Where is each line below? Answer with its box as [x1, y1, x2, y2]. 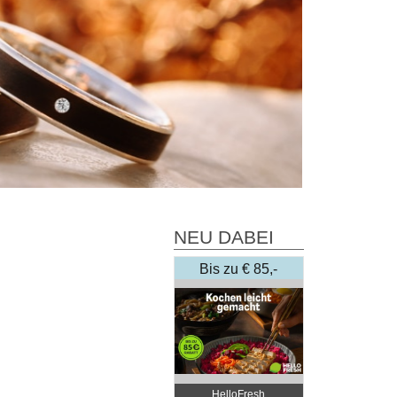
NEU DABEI [173, 226, 274, 248]
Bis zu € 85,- [199, 261, 278, 276]
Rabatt [217, 282, 260, 298]
